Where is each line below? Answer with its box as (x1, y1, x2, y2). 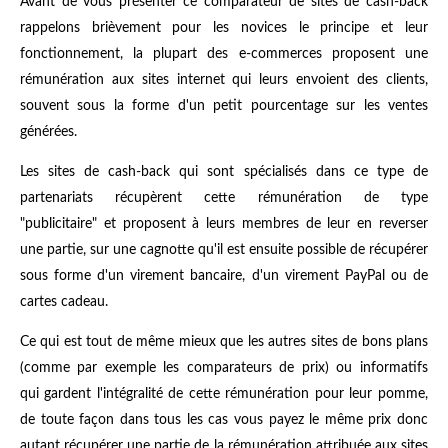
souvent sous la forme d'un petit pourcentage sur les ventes (20, 99, 428, 114)
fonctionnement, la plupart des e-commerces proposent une (20, 47, 428, 62)
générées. (20, 125, 77, 140)
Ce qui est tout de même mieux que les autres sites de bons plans (20, 335, 428, 350)
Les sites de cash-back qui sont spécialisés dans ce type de (20, 165, 428, 180)
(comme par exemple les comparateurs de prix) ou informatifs (20, 361, 428, 376)
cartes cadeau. (20, 295, 108, 310)
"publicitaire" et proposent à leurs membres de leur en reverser (20, 217, 428, 232)
